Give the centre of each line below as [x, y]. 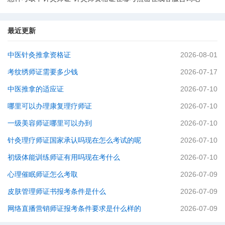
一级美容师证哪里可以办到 [50, 123]
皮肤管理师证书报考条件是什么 [57, 191]
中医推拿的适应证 [36, 89]
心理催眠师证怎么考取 [43, 174]
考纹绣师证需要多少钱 [43, 72]
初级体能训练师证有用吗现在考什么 [64, 157]
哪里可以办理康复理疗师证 [50, 106]
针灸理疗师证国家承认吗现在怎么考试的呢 [74, 140]
